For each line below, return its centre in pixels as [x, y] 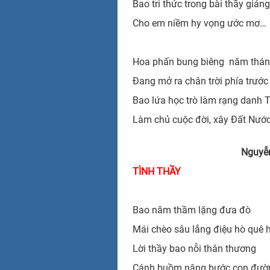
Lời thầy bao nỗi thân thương [194, 248]
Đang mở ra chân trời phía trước [200, 81]
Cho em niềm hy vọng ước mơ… [199, 23]
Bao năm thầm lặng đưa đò [191, 210]
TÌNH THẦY [156, 171]
